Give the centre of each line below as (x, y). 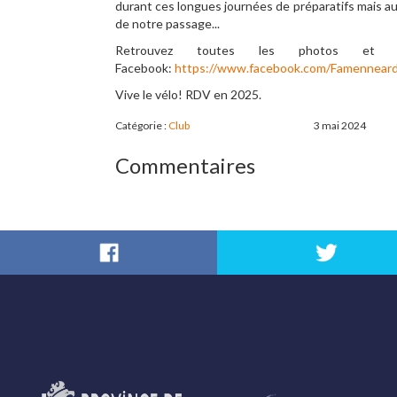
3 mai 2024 (339, 125)
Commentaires (185, 165)
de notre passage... (167, 23)
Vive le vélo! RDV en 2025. (188, 94)
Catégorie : (142, 125)
